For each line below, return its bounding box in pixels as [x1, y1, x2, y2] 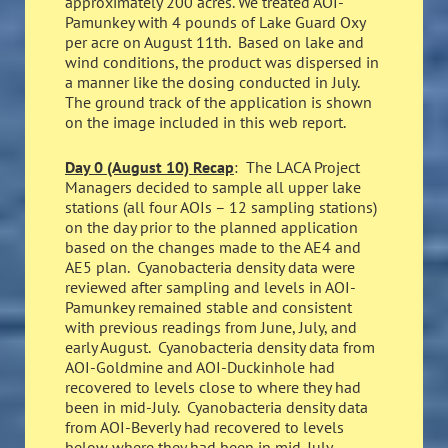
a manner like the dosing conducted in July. [65, 71, 363, 92]
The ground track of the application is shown [65, 91, 372, 112]
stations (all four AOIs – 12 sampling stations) [65, 197, 377, 218]
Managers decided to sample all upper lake [65, 177, 361, 198]
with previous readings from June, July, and [65, 317, 357, 338]
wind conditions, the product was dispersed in [65, 51, 379, 72]
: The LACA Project [234, 157, 360, 178]
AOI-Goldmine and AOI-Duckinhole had [65, 357, 335, 378]
